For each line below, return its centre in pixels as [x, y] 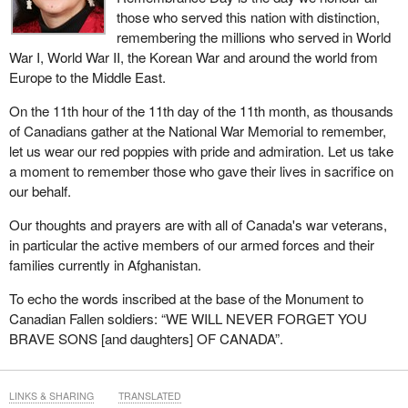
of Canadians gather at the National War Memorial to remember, [197, 131]
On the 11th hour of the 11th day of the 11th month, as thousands [201, 111]
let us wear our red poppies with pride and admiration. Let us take [201, 151]
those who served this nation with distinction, [248, 16]
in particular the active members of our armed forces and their [191, 245]
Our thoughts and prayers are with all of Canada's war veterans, [198, 225]
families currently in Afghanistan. [105, 265]
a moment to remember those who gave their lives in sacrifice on [201, 171]
